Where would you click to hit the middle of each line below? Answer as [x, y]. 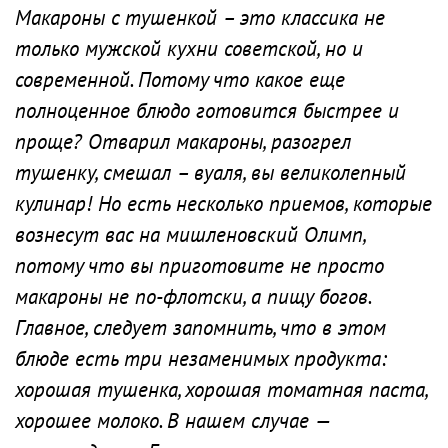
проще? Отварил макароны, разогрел [183, 141]
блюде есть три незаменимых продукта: [201, 358]
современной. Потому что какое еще [180, 79]
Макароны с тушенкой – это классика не [200, 17]
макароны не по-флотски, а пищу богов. [192, 296]
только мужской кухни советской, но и [189, 48]
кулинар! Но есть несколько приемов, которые [223, 203]
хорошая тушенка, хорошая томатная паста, [221, 389]
